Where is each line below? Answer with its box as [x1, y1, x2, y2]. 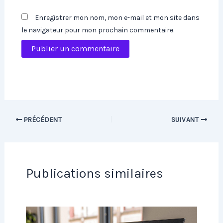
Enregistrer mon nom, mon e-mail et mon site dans [35, 13, 200, 22]
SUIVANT [171, 115, 201, 123]
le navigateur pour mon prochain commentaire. [21, 25, 175, 34]
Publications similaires [25, 166, 163, 182]
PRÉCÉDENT [22, 115, 62, 123]
